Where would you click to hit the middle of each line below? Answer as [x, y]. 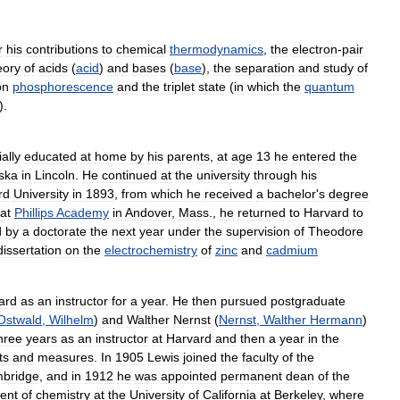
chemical [141, 49]
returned [262, 212]
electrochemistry [151, 250]
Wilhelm [71, 320]
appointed [189, 376]
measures [66, 357]
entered [314, 156]
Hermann [336, 320]
